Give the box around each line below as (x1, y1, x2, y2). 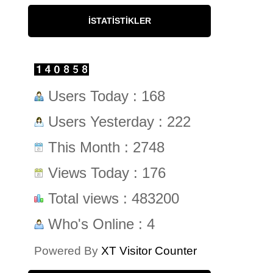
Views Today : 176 (44, 165, 166, 182)
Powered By (34, 244, 101, 258)
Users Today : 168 (44, 88, 165, 105)
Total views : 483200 (44, 190, 179, 207)
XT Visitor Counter (101, 244, 197, 258)
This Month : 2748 (44, 139, 165, 156)
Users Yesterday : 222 (44, 113, 191, 130)
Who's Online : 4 (44, 216, 155, 233)
